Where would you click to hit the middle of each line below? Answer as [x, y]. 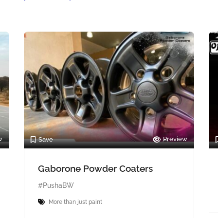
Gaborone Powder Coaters [95, 168]
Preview [175, 139]
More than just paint [75, 202]
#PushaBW [56, 185]
